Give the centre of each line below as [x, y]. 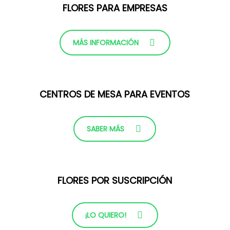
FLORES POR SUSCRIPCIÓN [115, 180]
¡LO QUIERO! [106, 215]
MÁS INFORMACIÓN [106, 43]
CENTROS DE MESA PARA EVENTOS [115, 94]
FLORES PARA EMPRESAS [115, 8]
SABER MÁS [106, 129]
